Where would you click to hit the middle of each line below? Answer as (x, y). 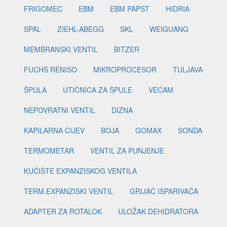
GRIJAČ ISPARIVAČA (164, 191)
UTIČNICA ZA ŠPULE (98, 90)
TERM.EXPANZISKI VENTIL (69, 191)
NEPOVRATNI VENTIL (60, 110)
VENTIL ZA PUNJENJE (127, 151)
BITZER (127, 49)
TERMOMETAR (49, 151)
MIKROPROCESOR (125, 70)
